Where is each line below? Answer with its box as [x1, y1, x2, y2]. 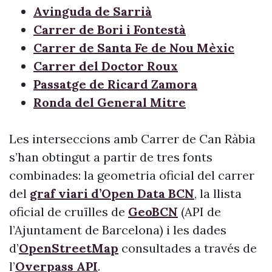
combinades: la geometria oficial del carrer [9, 168, 254, 183]
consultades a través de [118, 240, 257, 256]
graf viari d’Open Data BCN [30, 186, 194, 201]
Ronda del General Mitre [33, 95, 186, 110]
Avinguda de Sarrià [33, 4, 152, 19]
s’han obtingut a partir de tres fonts [9, 149, 212, 165]
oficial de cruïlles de [9, 204, 128, 219]
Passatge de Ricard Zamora [33, 76, 197, 92]
